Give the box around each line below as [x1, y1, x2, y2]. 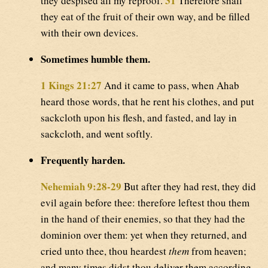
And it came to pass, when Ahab [102, 78, 239, 93]
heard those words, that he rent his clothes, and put [41, 95, 254, 109]
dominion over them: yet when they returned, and [41, 228, 247, 242]
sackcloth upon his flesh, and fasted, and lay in [41, 111, 237, 125]
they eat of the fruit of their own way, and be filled [41, 10, 250, 24]
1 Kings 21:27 [41, 78, 102, 93]
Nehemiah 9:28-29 [41, 179, 121, 194]
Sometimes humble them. [41, 51, 150, 67]
